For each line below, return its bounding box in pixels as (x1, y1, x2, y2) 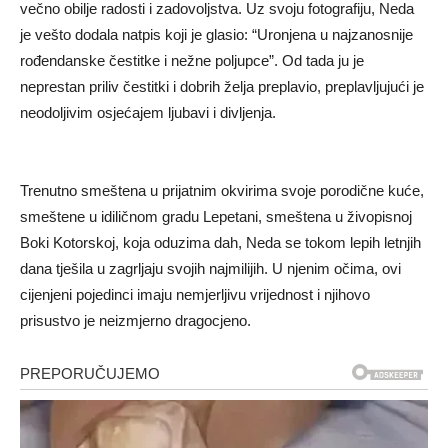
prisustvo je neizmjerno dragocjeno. (20, 312, 251, 330)
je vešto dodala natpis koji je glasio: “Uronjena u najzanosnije (20, 26, 413, 44)
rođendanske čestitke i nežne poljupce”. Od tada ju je (20, 52, 364, 70)
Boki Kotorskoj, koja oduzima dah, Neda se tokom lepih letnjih (20, 234, 421, 252)
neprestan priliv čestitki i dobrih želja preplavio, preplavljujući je (20, 78, 424, 96)
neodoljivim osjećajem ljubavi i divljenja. (20, 104, 276, 122)
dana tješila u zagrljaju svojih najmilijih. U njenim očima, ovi (20, 260, 401, 278)
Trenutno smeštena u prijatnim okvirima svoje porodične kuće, (20, 182, 424, 200)
